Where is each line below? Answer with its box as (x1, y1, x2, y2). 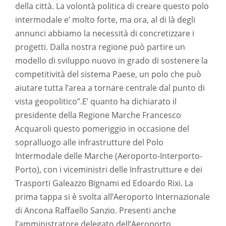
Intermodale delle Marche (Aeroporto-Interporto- (15, 150, 202, 161)
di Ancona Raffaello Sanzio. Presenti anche (15, 205, 176, 216)
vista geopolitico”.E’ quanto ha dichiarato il (15, 96, 177, 107)
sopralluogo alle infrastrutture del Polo (15, 137, 163, 148)
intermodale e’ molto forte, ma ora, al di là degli (15, 14, 195, 25)
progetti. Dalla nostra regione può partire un (15, 41, 185, 52)
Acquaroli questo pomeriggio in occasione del (15, 123, 189, 134)
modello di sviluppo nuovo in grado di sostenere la (15, 55, 208, 66)
